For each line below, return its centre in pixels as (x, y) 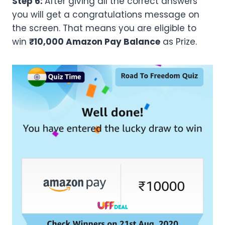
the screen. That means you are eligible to (104, 28)
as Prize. (179, 42)
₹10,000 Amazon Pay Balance (95, 42)
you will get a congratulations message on (106, 15)
